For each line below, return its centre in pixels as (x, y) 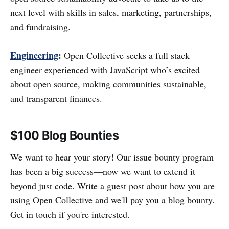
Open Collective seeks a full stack (125, 55)
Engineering (34, 55)
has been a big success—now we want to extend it (103, 171)
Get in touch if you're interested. (70, 214)
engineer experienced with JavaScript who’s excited (105, 69)
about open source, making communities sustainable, (108, 84)
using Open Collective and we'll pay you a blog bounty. (112, 200)
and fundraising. (40, 26)
